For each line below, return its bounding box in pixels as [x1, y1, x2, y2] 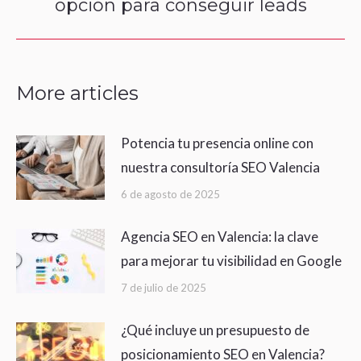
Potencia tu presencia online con [121, 134, 313, 151]
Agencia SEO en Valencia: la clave [121, 227, 318, 245]
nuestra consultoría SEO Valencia [121, 158, 320, 176]
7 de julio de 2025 [121, 280, 206, 294]
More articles [16, 81, 139, 105]
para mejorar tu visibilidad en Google [121, 251, 342, 269]
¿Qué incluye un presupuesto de [121, 321, 309, 338]
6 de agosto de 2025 [121, 187, 220, 201]
